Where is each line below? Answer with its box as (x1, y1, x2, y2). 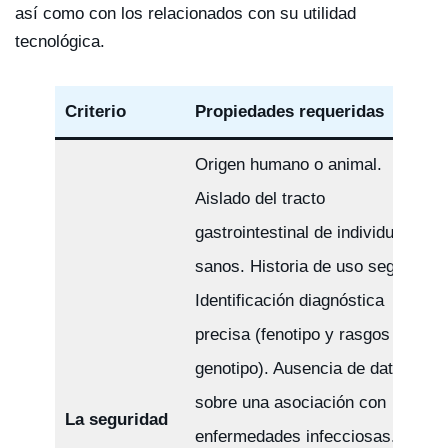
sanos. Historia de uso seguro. (194, 256, 424, 276)
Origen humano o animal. (194, 154, 382, 174)
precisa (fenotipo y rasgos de (194, 324, 413, 344)
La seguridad (64, 409, 168, 429)
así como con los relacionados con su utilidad (15, 3, 356, 23)
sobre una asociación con (194, 392, 386, 412)
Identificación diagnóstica (194, 290, 384, 310)
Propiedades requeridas (194, 101, 384, 121)
